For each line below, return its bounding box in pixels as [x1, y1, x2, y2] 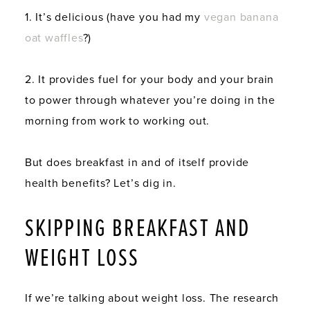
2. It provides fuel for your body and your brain [24, 72, 275, 86]
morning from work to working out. [24, 113, 210, 128]
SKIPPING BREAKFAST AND [24, 212, 250, 246]
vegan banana [203, 10, 279, 24]
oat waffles [24, 30, 83, 45]
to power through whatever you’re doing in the [24, 93, 275, 107]
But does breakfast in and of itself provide [24, 155, 250, 170]
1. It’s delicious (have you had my [24, 10, 204, 24]
